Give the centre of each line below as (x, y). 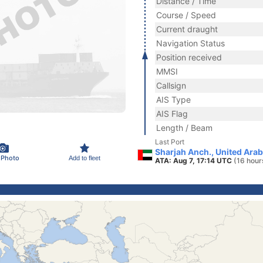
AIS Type (173, 100)
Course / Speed (186, 15)
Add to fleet (85, 158)
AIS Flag (172, 114)
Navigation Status (190, 43)
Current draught (187, 29)
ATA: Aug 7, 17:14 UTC (194, 161)
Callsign (171, 85)
